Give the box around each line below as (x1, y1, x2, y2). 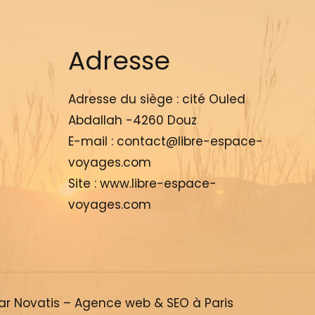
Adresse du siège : (67, 91, 179, 108)
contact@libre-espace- (116, 133, 263, 150)
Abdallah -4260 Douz (67, 112, 197, 129)
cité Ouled (178, 91, 245, 108)
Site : (67, 175, 100, 193)
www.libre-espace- (99, 175, 217, 193)
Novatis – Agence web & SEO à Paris (14, 295, 233, 312)
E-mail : (67, 133, 117, 150)
